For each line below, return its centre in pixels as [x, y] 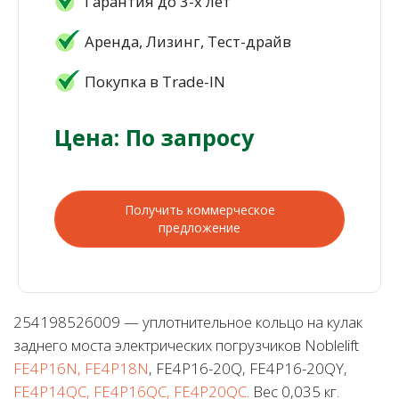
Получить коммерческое [199, 209]
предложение [199, 227]
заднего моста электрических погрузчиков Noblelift [186, 345]
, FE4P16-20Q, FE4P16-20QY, [248, 368]
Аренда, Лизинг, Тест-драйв [188, 41]
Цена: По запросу [154, 137]
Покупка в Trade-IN [155, 81]
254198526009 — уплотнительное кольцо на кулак [188, 322]
